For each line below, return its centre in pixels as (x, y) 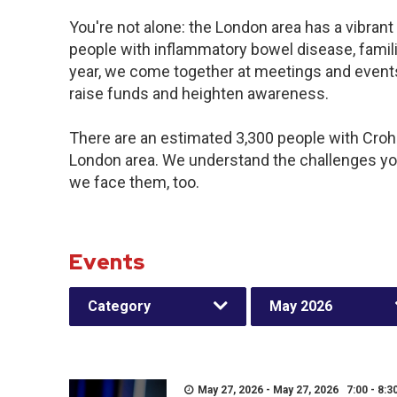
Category (119, 306)
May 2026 (301, 306)
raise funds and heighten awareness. (199, 93)
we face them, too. (134, 182)
